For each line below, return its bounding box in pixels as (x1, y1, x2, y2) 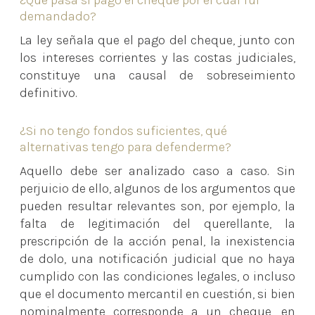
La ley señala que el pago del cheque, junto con (20, 32, 295, 49)
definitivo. (20, 85, 78, 101)
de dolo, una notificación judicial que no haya (20, 250, 295, 266)
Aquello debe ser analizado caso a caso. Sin (20, 162, 295, 179)
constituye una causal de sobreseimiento (20, 67, 295, 84)
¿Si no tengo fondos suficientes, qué (20, 122, 228, 139)
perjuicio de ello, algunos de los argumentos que (20, 180, 295, 196)
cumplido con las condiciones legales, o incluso (20, 268, 295, 284)
